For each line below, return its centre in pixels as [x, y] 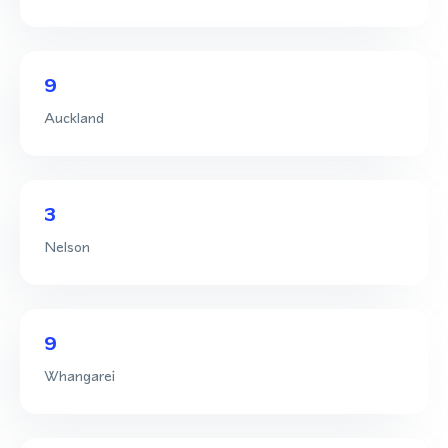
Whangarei [79, 375]
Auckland [74, 117]
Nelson [67, 246]
